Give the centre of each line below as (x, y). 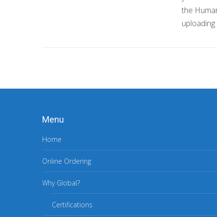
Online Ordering (67, 161)
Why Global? (61, 183)
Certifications (72, 205)
